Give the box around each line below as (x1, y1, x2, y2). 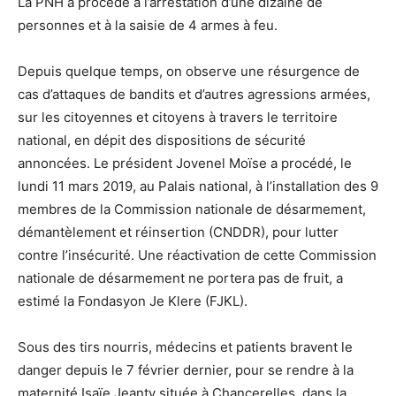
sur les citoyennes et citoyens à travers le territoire (18, 108, 338, 126)
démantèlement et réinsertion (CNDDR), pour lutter (18, 223, 339, 240)
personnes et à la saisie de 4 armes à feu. (18, 16, 278, 34)
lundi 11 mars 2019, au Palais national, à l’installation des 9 (18, 177, 378, 194)
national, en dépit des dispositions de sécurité (18, 131, 306, 148)
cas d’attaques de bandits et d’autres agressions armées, (18, 85, 370, 103)
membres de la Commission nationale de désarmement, (18, 200, 366, 217)
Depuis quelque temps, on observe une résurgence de (18, 62, 360, 80)
